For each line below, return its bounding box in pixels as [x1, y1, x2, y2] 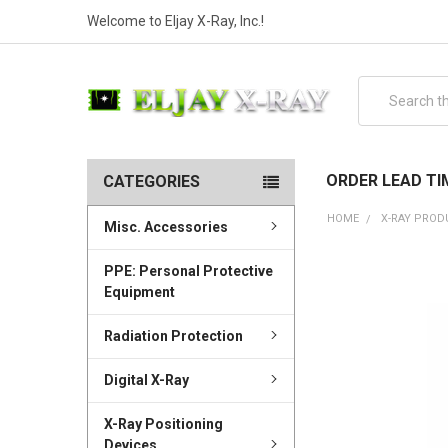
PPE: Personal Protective [103, 262, 273, 279]
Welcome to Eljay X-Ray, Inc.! [86, 12, 264, 29]
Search [357, 77, 403, 94]
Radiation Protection [103, 327, 243, 344]
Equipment [103, 283, 175, 300]
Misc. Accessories [103, 218, 228, 235]
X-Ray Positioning [103, 415, 223, 432]
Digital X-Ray [103, 371, 189, 388]
